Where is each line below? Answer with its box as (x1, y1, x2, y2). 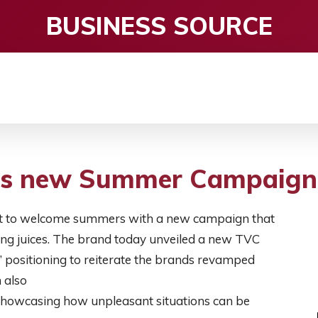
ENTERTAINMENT (45, 98, 147, 109)
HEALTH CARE (184, 98, 266, 109)
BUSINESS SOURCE (45, 11, 273, 41)
